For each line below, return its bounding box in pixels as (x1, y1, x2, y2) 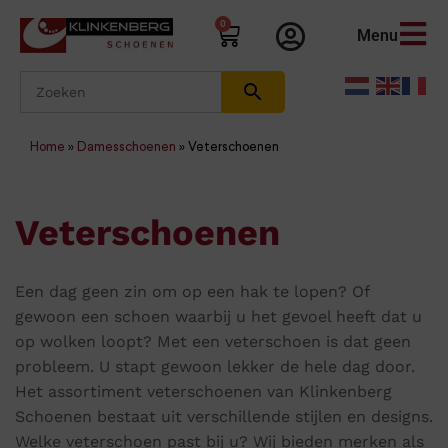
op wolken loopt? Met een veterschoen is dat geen (15, 332, 411, 352)
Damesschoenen (77, 141, 176, 154)
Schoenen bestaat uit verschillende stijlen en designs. (15, 407, 433, 427)
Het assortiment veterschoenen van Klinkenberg (15, 382, 392, 402)
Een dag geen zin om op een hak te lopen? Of (15, 282, 369, 302)
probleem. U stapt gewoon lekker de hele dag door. (15, 357, 415, 377)
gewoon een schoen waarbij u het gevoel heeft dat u (15, 307, 422, 327)
